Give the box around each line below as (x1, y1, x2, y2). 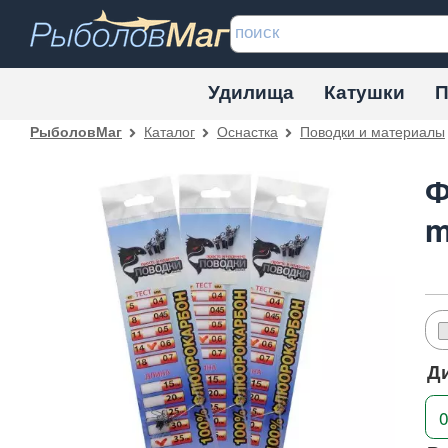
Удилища (208, 77, 294, 105)
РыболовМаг (30, 120, 122, 141)
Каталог (143, 119, 195, 141)
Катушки (324, 77, 405, 105)
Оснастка (216, 119, 278, 141)
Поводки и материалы (299, 119, 445, 141)
